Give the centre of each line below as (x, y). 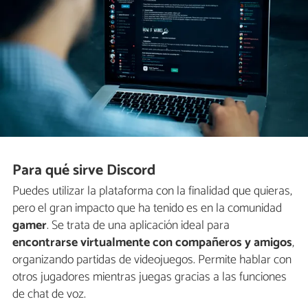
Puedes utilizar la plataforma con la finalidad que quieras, (152, 191)
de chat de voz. (49, 295)
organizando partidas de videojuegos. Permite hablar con (152, 260)
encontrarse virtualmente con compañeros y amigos (152, 243)
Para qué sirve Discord (84, 170)
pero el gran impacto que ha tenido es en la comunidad (147, 209)
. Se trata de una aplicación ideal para (138, 226)
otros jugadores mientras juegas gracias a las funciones (150, 277)
